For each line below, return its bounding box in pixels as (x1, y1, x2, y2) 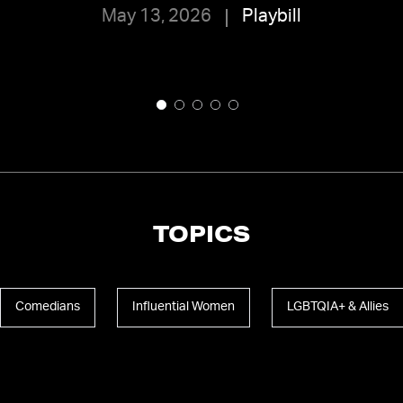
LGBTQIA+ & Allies (286, 300, 389, 314)
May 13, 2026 (101, 8, 211, 27)
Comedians (14, 300, 80, 314)
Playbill (241, 8, 301, 27)
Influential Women (131, 300, 235, 314)
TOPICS (153, 226, 250, 248)
